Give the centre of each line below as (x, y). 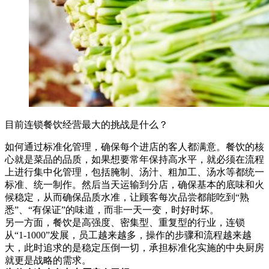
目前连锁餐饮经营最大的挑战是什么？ (86, 124)
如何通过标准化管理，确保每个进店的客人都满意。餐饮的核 (134, 147)
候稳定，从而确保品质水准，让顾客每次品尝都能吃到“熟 (127, 197)
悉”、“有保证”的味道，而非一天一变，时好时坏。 (112, 210)
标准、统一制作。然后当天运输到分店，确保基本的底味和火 (134, 184)
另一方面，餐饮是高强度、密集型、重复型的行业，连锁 (125, 222)
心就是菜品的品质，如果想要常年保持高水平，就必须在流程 (134, 159)
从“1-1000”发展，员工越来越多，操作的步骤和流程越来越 (128, 235)
